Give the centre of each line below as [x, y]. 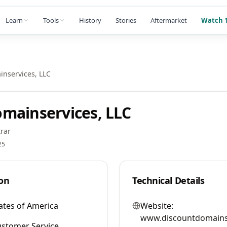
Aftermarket [169, 20]
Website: [157, 206]
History [90, 20]
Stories [126, 20]
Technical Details [168, 180]
